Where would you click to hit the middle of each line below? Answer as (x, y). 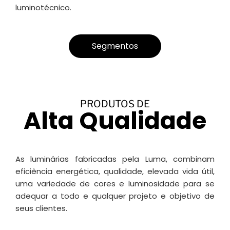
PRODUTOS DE (115, 104)
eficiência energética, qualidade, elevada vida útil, (115, 171)
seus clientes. (42, 208)
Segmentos (115, 46)
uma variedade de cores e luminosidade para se (115, 183)
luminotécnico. (43, 7)
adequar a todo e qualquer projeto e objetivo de (115, 196)
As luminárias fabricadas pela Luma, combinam (115, 159)
